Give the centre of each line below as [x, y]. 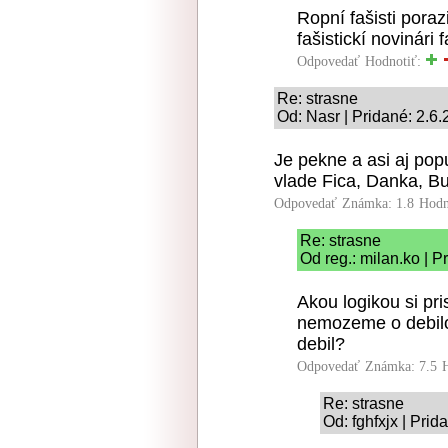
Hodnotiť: [395, 61]
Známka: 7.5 [401, 366]
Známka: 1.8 [378, 203]
